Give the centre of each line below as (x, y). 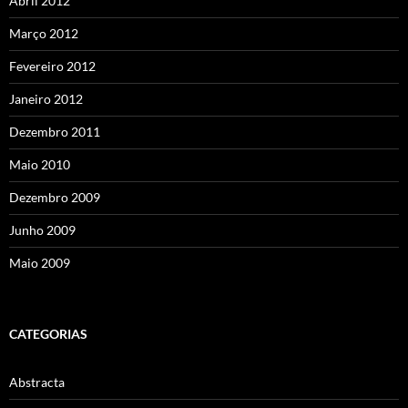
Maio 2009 (40, 262)
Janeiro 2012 (46, 98)
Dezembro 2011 (55, 131)
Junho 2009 (42, 229)
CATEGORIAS (48, 333)
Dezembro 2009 (55, 197)
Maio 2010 (40, 164)
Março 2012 (44, 33)
